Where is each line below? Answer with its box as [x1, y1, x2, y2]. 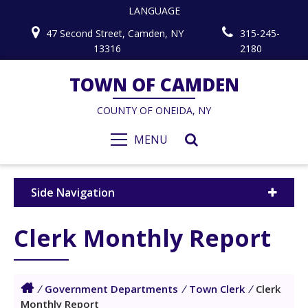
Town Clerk [189, 282, 245, 296]
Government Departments [45, 282, 178, 296]
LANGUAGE [128, 4, 180, 17]
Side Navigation [31, 185, 115, 200]
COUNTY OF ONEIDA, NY [97, 104, 211, 117]
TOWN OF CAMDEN [69, 72, 239, 97]
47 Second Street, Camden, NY [45, 27, 184, 40]
